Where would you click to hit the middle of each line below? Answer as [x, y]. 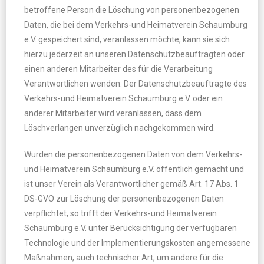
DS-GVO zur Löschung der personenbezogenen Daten [124, 199]
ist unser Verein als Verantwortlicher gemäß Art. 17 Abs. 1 [131, 184]
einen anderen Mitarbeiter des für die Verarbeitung [118, 69]
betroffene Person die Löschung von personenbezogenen [132, 10]
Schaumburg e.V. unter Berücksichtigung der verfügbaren [131, 228]
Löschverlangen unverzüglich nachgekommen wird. [120, 128]
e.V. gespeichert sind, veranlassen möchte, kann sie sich [127, 39]
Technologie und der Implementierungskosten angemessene [137, 243]
